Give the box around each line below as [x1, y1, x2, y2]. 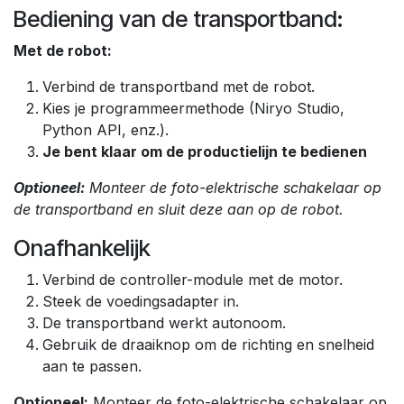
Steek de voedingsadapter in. [42, 291, 239, 310]
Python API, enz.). [42, 120, 169, 139]
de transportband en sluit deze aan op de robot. [14, 199, 344, 218]
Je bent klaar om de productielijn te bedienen [42, 142, 367, 161]
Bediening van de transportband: [14, 5, 343, 32]
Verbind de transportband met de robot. [42, 77, 315, 96]
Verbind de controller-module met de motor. [42, 270, 343, 289]
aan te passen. [42, 356, 142, 375]
